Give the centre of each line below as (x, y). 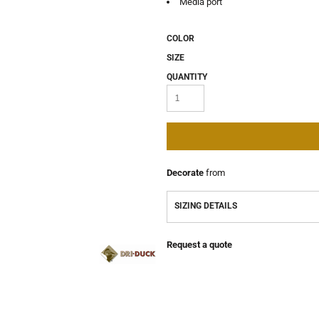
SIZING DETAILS (206, 206)
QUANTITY (187, 77)
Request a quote (199, 245)
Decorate (185, 173)
